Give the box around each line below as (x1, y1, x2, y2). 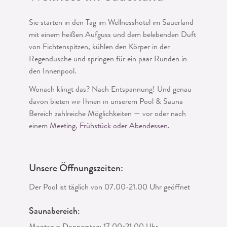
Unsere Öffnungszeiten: (28, 164, 123, 174)
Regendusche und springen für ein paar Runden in (28, 56, 187, 64)
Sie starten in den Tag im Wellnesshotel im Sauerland (28, 19, 194, 27)
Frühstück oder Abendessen (79, 123, 168, 131)
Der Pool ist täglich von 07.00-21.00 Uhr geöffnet (28, 184, 190, 192)
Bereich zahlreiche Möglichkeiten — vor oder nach (28, 110, 186, 119)
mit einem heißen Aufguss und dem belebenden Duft (28, 31, 196, 40)
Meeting (49, 123, 75, 131)
